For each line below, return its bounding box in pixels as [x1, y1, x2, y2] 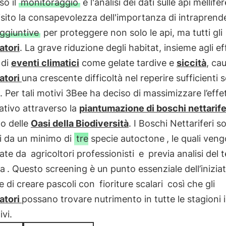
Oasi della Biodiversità [30, 118, 129, 129]
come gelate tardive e [79, 58, 177, 68]
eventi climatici [11, 58, 79, 68]
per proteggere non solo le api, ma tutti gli [40, 27, 222, 38]
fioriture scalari [99, 179, 163, 189]
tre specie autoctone [76, 133, 164, 144]
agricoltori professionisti [30, 148, 134, 159]
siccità [176, 58, 206, 68]
